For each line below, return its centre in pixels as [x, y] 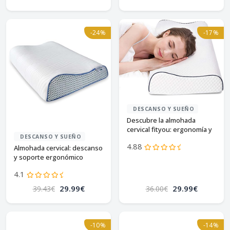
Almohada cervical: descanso [58, 148]
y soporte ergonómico [49, 157]
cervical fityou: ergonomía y [169, 129]
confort [138, 138]
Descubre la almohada [161, 120]
